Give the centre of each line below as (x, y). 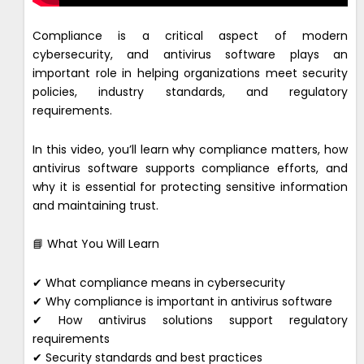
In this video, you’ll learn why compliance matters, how (190, 149)
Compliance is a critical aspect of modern (190, 36)
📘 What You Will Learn (96, 244)
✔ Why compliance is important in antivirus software (182, 301)
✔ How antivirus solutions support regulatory (190, 320)
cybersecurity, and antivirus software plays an (190, 55)
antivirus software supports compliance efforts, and (190, 168)
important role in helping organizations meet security (190, 74)
